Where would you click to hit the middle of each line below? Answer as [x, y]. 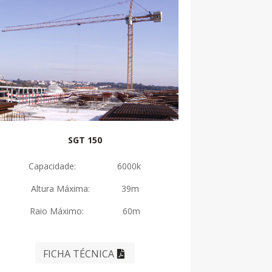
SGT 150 [85, 140]
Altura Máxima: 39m [85, 188]
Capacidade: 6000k [85, 166]
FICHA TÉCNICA [79, 254]
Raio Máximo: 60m [85, 211]
